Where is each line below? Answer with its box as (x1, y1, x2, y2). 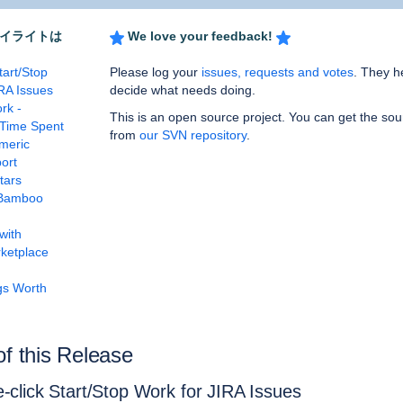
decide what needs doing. (110, 83, 255, 98)
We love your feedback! (128, 29, 273, 44)
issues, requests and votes (201, 65, 354, 80)
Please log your (110, 65, 201, 80)
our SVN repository (139, 128, 246, 143)
